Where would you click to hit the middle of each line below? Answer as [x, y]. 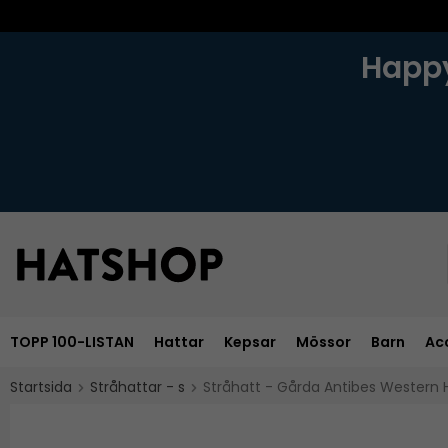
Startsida [41, 386]
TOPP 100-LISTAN [72, 341]
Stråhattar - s [137, 386]
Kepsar [250, 341]
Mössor [323, 341]
